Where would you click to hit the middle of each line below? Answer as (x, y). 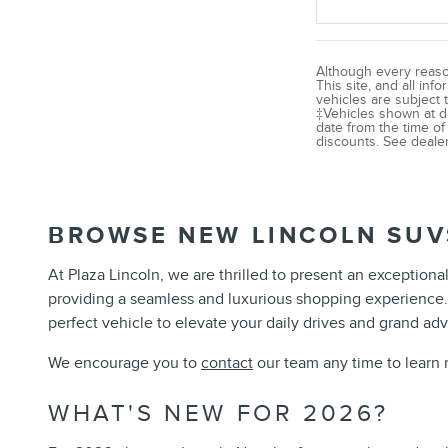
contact (227, 362)
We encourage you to (124, 362)
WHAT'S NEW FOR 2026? (218, 413)
